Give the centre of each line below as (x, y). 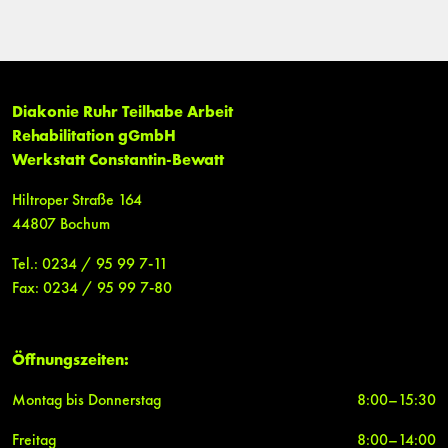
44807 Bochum (61, 225)
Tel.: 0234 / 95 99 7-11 (90, 265)
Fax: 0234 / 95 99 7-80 (92, 289)
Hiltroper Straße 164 (77, 201)
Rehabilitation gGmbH (94, 137)
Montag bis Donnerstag (86, 401)
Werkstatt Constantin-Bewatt (118, 161)
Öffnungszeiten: (70, 361)
